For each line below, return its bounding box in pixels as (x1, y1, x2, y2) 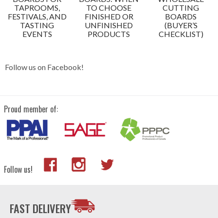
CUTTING (163, 2, 200, 12)
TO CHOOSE (86, 2, 132, 12)
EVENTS (22, 29, 52, 38)
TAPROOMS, (14, 2, 60, 12)
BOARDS (165, 11, 197, 21)
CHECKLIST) (158, 29, 203, 38)
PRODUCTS (88, 29, 130, 38)
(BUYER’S (164, 20, 198, 30)
